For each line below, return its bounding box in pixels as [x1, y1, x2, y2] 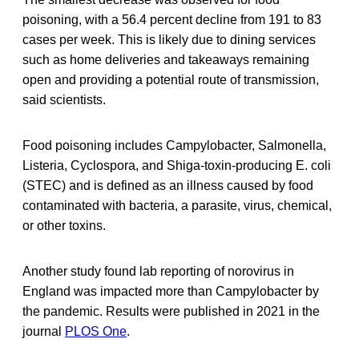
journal [22, 324, 65, 338]
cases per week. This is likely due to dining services [22, 32, 316, 46]
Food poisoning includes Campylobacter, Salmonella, [22, 138, 326, 152]
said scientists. [22, 92, 106, 107]
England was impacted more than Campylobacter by [22, 284, 319, 298]
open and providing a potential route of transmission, [22, 72, 319, 87]
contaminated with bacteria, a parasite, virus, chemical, [22, 198, 332, 212]
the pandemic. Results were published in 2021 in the [22, 304, 320, 318]
